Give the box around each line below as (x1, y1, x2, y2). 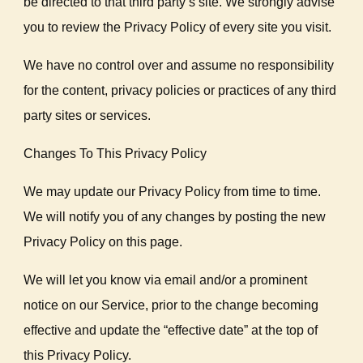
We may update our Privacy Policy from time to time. (23, 185, 322, 199)
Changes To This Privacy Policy (23, 147, 207, 160)
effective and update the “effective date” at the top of (23, 323, 318, 337)
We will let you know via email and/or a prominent (23, 273, 308, 287)
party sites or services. (23, 109, 152, 122)
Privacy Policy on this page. (23, 235, 183, 249)
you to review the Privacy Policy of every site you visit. (23, 20, 332, 34)
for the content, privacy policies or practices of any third (23, 83, 337, 97)
